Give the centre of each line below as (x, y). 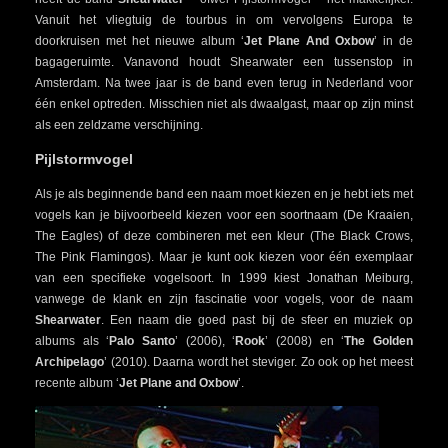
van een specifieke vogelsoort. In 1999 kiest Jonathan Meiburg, (224, 277)
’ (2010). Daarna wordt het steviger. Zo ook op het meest (258, 361)
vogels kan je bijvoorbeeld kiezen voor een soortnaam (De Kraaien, (224, 214)
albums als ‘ (72, 340)
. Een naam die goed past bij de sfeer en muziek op (257, 319)
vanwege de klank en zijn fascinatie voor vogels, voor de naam (224, 298)
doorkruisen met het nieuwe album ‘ (139, 40)
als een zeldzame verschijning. (119, 124)
